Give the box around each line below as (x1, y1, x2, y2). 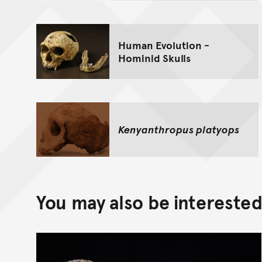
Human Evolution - (118, 37, 209, 52)
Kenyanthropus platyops (118, 122, 239, 137)
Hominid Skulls (118, 50, 191, 65)
